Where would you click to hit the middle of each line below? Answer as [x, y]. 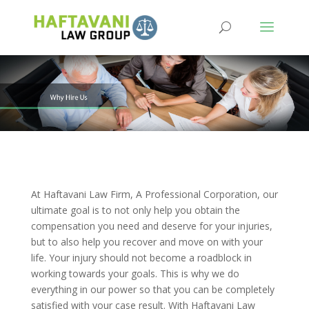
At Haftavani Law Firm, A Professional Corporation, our [154, 194]
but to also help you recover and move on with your [147, 242]
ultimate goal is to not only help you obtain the [135, 210]
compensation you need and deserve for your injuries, [151, 226]
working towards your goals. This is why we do [135, 273]
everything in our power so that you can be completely [152, 289]
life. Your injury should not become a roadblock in [141, 258]
